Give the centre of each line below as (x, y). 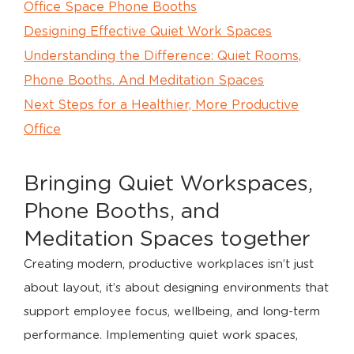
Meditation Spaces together (167, 239)
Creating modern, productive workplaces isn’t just (169, 265)
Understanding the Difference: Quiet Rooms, (162, 56)
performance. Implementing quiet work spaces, (161, 336)
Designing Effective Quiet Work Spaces (148, 32)
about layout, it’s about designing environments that (176, 288)
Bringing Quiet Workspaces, (168, 184)
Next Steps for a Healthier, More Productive (161, 105)
